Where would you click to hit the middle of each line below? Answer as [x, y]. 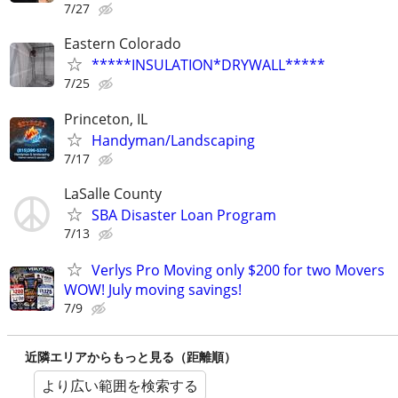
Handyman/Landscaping [173, 140]
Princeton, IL [106, 119]
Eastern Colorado [123, 44]
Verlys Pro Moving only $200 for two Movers [238, 270]
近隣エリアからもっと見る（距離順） [131, 356]
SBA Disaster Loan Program [184, 215]
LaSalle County [113, 193]
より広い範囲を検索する [120, 385]
